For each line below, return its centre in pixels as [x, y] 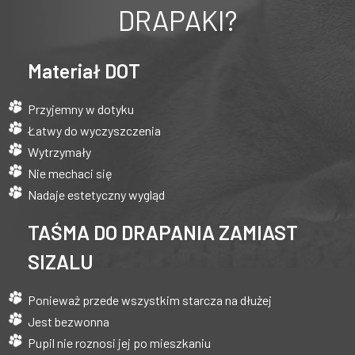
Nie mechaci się [70, 173]
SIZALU [61, 261]
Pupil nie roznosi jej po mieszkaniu [119, 342]
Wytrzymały [59, 151]
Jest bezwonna [69, 321]
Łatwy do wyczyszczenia [94, 130]
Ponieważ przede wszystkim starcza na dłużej [150, 300]
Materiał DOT [84, 70]
